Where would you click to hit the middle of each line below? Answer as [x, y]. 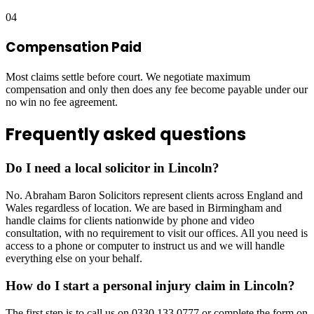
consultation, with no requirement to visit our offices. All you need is [157, 233]
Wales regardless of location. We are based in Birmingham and [144, 208]
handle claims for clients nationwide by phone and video [130, 221]
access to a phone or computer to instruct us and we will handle [145, 246]
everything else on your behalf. [74, 259]
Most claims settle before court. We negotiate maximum [128, 76]
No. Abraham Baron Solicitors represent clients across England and [154, 196]
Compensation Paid [74, 47]
